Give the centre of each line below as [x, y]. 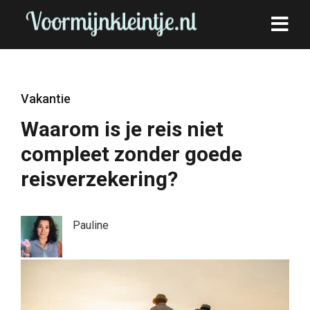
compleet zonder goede [131, 154]
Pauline [91, 225]
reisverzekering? [99, 179]
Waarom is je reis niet [122, 129]
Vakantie [46, 99]
